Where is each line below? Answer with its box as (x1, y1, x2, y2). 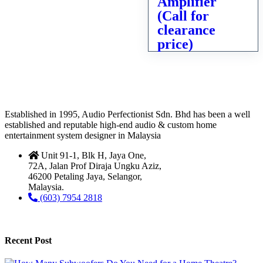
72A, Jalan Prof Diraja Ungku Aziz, (28, 160, 161, 171)
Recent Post (5, 235, 52, 246)
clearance (157, 22, 215, 38)
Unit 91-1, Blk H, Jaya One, (41, 150, 146, 160)
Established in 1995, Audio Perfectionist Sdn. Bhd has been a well (5, 109, 250, 119)
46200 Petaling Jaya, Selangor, (28, 171, 142, 181)
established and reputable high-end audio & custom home (5, 119, 217, 130)
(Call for (157, 8, 209, 23)
